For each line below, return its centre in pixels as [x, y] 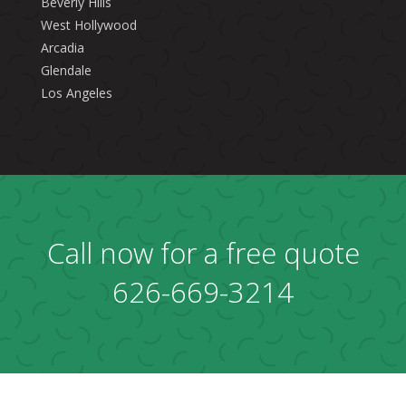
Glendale [66, 71]
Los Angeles [76, 93]
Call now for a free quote [203, 253]
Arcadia [62, 48]
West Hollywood [88, 25]
